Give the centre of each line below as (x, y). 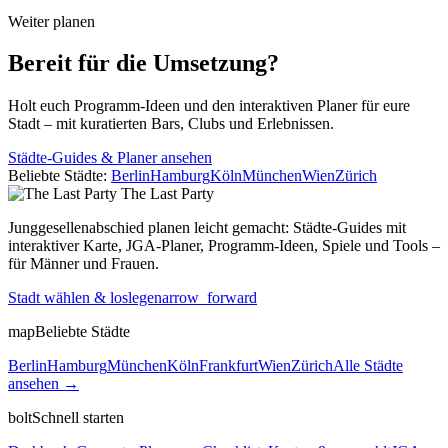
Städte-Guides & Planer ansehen (110, 158)
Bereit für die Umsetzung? (143, 63)
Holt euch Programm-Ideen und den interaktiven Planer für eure (209, 106)
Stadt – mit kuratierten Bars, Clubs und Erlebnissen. (171, 124)
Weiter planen (51, 21)
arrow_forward (209, 298)
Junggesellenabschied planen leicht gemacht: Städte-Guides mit (207, 228)
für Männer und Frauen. (83, 264)
